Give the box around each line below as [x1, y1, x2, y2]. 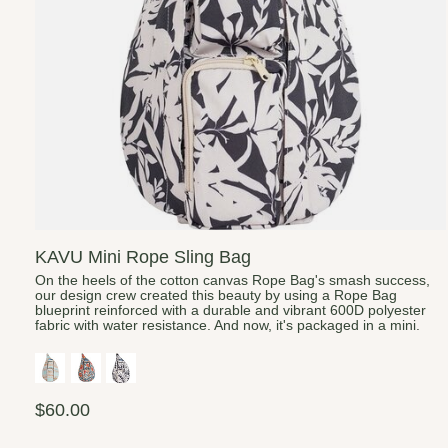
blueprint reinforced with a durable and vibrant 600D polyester [35, 303, 426, 319]
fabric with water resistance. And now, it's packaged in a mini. [35, 318, 420, 334]
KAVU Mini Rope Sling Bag [35, 246, 251, 268]
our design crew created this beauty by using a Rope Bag [35, 288, 397, 304]
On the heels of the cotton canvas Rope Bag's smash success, [35, 273, 430, 289]
